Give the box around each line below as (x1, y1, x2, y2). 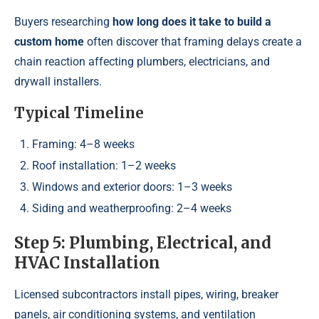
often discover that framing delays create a (84, 34, 302, 48)
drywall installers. (14, 74, 102, 88)
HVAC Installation (14, 252, 160, 273)
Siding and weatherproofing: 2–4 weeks (32, 201, 231, 215)
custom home (14, 34, 84, 48)
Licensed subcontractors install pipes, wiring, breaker (14, 287, 278, 301)
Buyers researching (14, 14, 113, 28)
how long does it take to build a (113, 14, 271, 28)
